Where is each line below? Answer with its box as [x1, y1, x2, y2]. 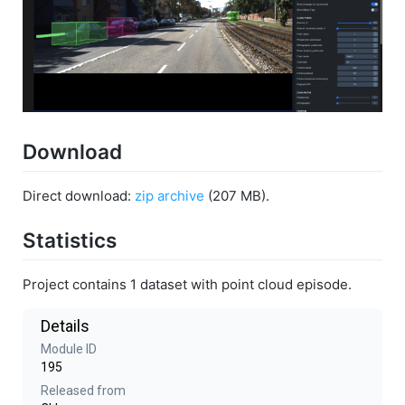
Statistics [23, 228, 117, 253]
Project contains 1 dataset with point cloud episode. [23, 275, 352, 293]
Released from [41, 382, 126, 398]
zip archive [135, 187, 204, 205]
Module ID [41, 341, 97, 356]
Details [41, 316, 89, 335]
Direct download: [23, 187, 135, 205]
